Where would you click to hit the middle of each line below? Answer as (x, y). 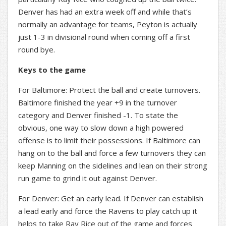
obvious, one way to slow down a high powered (101, 128)
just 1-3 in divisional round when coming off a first (104, 37)
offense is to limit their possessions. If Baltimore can (109, 140)
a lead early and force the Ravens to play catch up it (108, 211)
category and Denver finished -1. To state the (98, 115)
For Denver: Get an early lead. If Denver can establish (111, 199)
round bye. (37, 50)
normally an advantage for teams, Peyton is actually (108, 24)
